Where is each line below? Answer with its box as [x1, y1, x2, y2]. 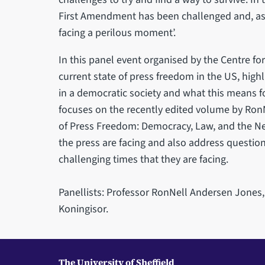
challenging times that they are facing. [58, 152, 228, 167]
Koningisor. [58, 202, 111, 216]
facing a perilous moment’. [58, 25, 176, 40]
